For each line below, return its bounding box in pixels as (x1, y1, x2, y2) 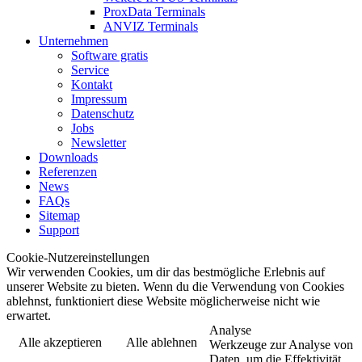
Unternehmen (39, 33, 108, 48)
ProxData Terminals (103, 4, 205, 19)
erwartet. (6, 308, 51, 322)
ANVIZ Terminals (103, 19, 198, 33)
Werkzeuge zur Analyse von (209, 337, 353, 351)
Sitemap (39, 208, 80, 222)
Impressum (71, 91, 127, 106)
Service (71, 62, 109, 77)
